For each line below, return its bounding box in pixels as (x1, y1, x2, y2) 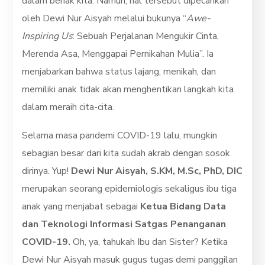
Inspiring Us (22, 29, 73, 43)
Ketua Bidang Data (140, 199, 227, 213)
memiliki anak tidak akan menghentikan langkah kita (22, 82, 234, 96)
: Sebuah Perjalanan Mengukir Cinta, (73, 29, 219, 43)
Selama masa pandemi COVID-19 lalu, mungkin (22, 128, 218, 142)
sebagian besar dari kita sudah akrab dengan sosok (22, 146, 231, 160)
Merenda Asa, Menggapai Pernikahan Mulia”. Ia (22, 47, 214, 60)
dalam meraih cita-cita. (22, 100, 117, 114)
